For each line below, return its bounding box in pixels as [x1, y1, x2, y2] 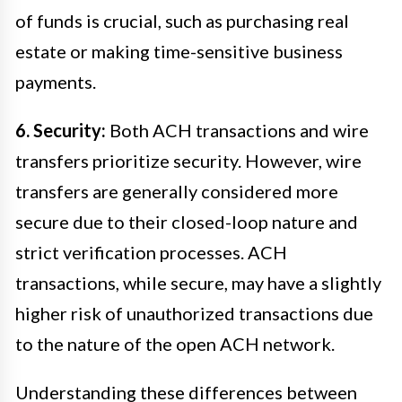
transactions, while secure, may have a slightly [15, 271, 381, 293]
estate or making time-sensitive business [15, 39, 343, 62]
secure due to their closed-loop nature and [15, 210, 358, 232]
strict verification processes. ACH [15, 240, 287, 263]
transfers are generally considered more [15, 179, 338, 202]
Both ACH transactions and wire [106, 118, 369, 141]
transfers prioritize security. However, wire [15, 149, 362, 171]
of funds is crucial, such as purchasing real [15, 9, 349, 31]
